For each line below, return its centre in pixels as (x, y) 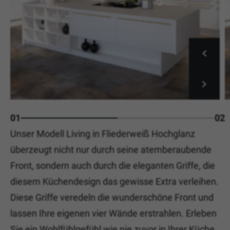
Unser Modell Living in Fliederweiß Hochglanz (103, 134)
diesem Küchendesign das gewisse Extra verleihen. (114, 181)
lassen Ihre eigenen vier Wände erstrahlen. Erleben (113, 213)
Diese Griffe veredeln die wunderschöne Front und (112, 197)
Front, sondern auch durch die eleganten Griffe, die (113, 166)
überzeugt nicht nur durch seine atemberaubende (111, 150)
